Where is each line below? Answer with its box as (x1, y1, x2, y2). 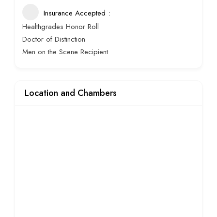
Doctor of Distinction (22, 34, 85, 45)
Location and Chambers (25, 87, 117, 100)
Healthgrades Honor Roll (22, 21, 99, 32)
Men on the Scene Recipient (22, 46, 108, 58)
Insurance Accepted (44, 8, 106, 19)
